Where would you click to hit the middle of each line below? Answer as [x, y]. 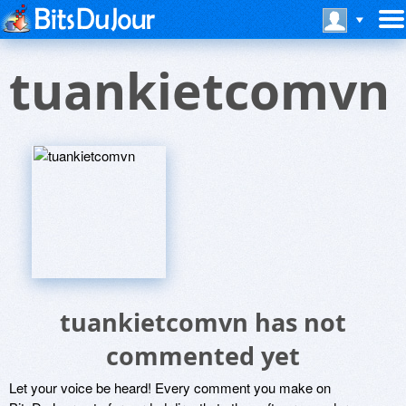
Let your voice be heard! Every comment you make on [170, 387]
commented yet [203, 356]
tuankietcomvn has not [203, 322]
